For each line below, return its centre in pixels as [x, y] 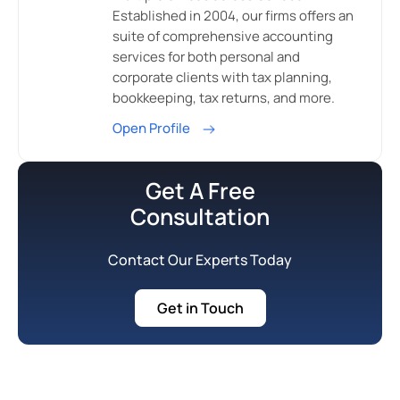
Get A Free [200, 191]
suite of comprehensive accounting [223, 37]
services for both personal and [206, 57]
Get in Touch [200, 308]
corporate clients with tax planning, [222, 78]
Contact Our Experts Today [200, 260]
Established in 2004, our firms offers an [233, 16]
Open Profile [153, 129]
